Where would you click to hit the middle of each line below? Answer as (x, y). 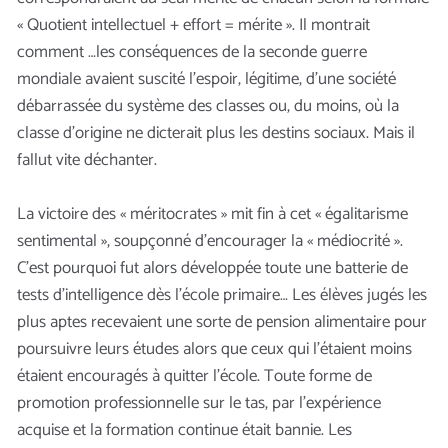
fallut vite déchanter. (87, 159)
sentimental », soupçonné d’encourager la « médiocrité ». (210, 240)
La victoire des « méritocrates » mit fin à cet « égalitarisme (212, 213)
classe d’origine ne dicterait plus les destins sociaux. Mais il (216, 132)
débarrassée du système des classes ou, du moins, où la (208, 105)
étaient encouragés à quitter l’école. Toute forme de (194, 375)
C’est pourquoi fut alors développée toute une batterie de (212, 267)
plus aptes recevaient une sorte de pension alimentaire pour (222, 321)
